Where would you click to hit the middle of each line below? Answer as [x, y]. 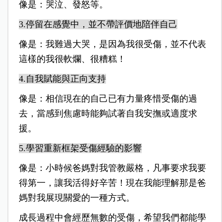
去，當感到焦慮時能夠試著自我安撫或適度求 [108, 114]
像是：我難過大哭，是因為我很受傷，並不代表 [112, 44]
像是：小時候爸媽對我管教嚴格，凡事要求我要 [112, 168]
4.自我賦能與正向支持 [62, 79]
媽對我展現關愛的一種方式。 [77, 198]
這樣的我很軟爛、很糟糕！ [72, 59]
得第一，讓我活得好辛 [63, 183]
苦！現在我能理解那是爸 [157, 183]
